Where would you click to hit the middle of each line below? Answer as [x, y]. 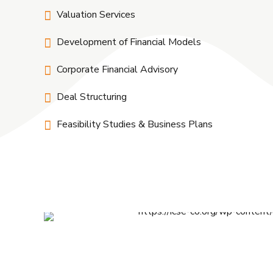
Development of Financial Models [129, 42]
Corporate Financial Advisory [117, 69]
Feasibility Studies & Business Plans [135, 124]
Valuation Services [96, 14]
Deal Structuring [92, 97]
